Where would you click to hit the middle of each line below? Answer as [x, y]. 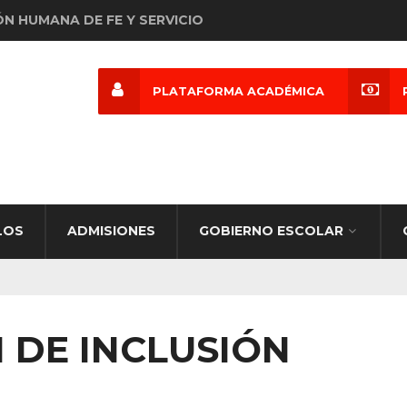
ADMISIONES [111, 231]
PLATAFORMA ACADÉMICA [238, 91]
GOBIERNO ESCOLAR [271, 231]
